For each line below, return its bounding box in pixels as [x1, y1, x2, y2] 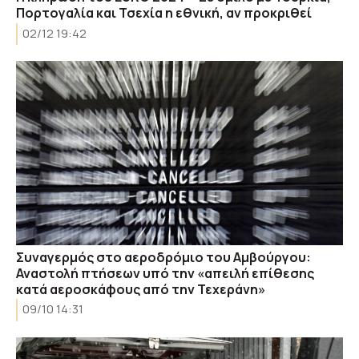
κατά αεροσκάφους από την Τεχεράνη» [16, 280, 265, 298]
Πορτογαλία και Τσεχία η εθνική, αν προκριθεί [16, 4, 312, 22]
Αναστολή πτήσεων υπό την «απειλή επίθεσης [16, 264, 314, 282]
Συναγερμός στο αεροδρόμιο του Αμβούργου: [16, 248, 311, 266]
